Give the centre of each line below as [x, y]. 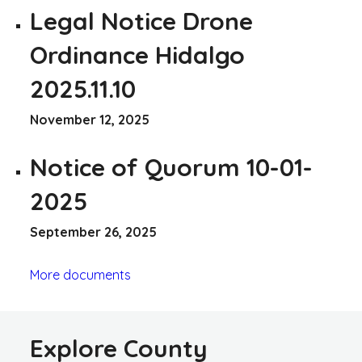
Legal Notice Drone [142, 21]
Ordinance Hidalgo [138, 55]
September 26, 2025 [94, 232]
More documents [81, 275]
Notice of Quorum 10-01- [172, 167]
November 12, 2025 [90, 120]
